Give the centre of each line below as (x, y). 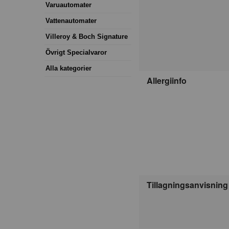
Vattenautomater (71, 20)
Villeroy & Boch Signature (87, 36)
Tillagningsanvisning (187, 185)
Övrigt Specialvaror (76, 52)
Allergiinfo (167, 81)
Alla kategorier (68, 68)
